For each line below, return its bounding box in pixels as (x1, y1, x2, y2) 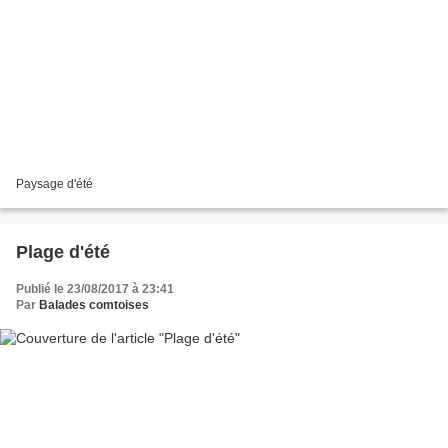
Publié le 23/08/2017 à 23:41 (16, 282, 174, 297)
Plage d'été (16, 242, 110, 263)
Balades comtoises (39, 298, 149, 313)
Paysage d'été (16, 177, 93, 192)
